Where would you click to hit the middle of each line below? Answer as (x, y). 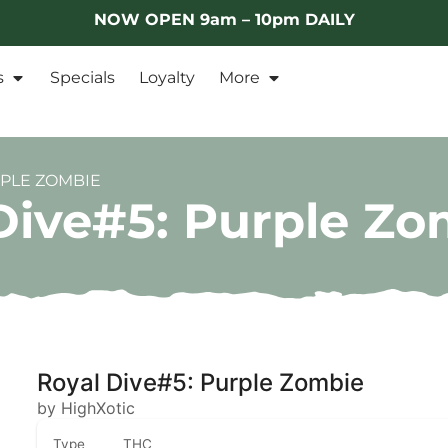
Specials (82, 78)
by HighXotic (86, 407)
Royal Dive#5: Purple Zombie (201, 382)
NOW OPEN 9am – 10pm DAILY (224, 19)
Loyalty (167, 78)
